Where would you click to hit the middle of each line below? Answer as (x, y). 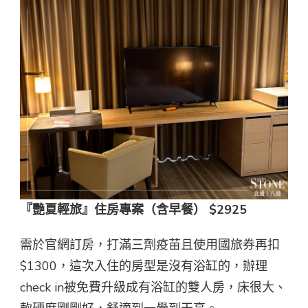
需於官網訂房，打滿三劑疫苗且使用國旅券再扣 (150, 245)
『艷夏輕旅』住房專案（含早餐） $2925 (133, 210)
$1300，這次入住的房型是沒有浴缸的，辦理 (144, 266)
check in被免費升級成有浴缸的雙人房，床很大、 (153, 288)
